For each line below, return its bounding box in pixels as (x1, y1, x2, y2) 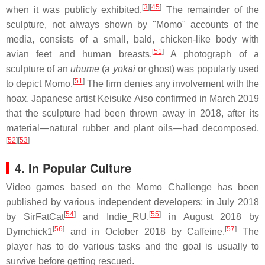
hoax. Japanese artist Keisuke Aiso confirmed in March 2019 (6, 93, 259, 104)
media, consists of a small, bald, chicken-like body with (6, 34, 259, 44)
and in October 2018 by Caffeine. (64, 227, 225, 237)
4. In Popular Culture (15, 159, 131, 176)
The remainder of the (161, 5, 259, 15)
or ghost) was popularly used (135, 64, 260, 74)
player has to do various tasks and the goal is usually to (6, 241, 259, 251)
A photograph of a (163, 49, 259, 59)
